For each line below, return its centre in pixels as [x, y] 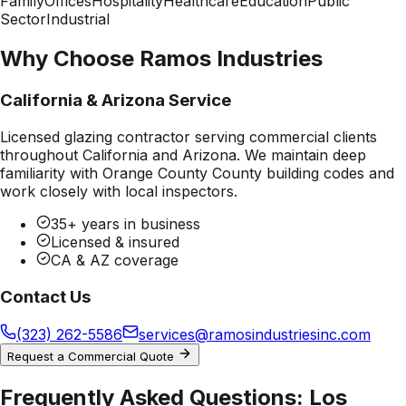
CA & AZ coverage [115, 261]
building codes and [328, 174]
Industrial [78, 19]
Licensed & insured [115, 242]
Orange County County [182, 174]
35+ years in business [126, 224]
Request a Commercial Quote [92, 357]
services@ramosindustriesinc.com [255, 335]
